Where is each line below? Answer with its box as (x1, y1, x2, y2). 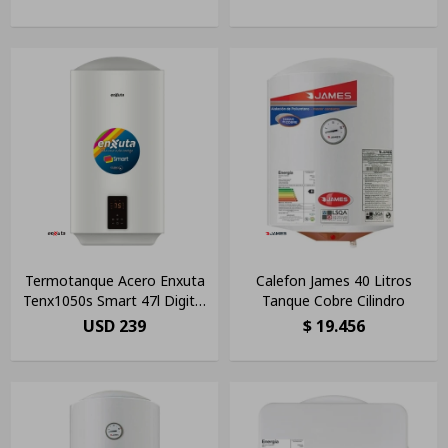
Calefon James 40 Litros (255, 271, 412, 291)
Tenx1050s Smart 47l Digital (23, 291, 206, 311)
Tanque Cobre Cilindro (262, 291, 405, 311)
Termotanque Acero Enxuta (24, 271, 205, 291)
